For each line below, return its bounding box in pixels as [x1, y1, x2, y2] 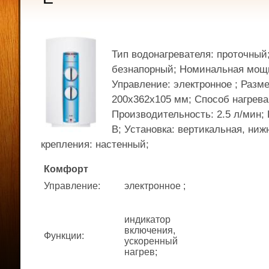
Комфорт [44, 164, 88, 174]
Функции [44, 231, 82, 241]
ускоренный [124, 236, 178, 246]
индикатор [124, 214, 171, 225]
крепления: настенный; [41, 138, 149, 150]
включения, [124, 225, 175, 235]
